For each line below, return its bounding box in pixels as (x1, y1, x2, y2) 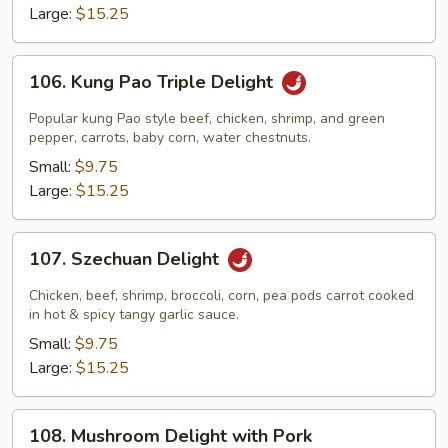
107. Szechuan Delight (29, 246, 224, 271)
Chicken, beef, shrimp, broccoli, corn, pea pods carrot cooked (29, 285, 414, 305)
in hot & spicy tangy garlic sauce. (29, 304, 239, 324)
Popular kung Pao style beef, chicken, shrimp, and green (29, 108, 385, 128)
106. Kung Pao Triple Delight (29, 69, 278, 94)
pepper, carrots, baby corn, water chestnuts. (29, 127, 311, 147)
